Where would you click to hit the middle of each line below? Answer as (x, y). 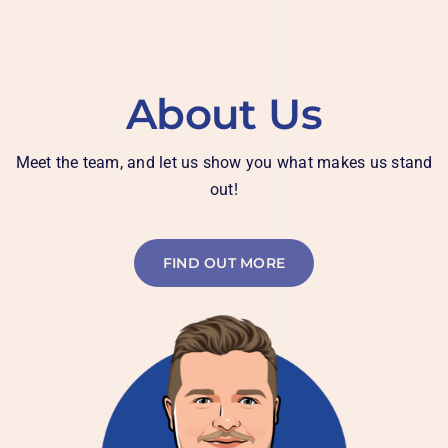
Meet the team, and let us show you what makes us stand (224, 162)
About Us (224, 113)
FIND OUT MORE (224, 262)
